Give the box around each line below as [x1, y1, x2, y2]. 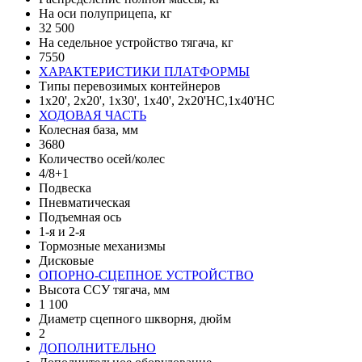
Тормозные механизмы [39, 238, 166, 253]
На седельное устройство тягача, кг [39, 35, 234, 49]
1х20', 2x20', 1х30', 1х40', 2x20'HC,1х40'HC [39, 93, 275, 107]
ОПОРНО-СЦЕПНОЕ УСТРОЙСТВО [39, 267, 254, 282]
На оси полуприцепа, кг [39, 6, 172, 20]
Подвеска [39, 180, 91, 195]
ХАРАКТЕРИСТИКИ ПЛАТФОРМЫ [39, 64, 250, 78]
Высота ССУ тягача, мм [39, 282, 170, 297]
